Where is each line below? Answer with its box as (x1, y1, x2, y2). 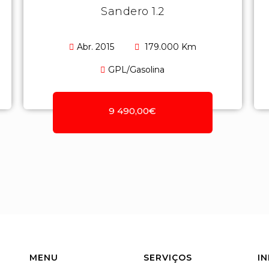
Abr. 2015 (76, 41, 116, 52)
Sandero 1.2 (101, 5, 165, 18)
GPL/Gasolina (108, 64, 165, 75)
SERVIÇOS (144, 252, 192, 263)
